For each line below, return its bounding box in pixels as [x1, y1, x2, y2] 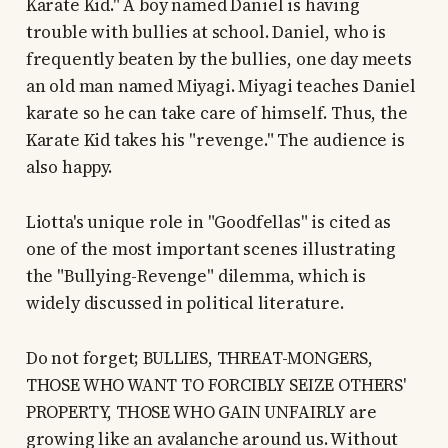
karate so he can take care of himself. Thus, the [25, 101, 408, 126]
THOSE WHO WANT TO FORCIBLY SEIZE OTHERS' [25, 373, 406, 398]
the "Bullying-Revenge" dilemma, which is [25, 264, 366, 289]
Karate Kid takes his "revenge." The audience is [25, 128, 405, 153]
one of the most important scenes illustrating [25, 237, 397, 262]
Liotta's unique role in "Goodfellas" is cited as [25, 210, 391, 235]
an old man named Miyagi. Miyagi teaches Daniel [25, 74, 416, 99]
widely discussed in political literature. [25, 291, 344, 316]
